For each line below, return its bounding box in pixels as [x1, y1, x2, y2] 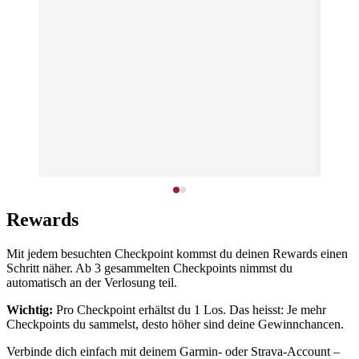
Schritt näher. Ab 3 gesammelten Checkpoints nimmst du [6, 260, 292, 275]
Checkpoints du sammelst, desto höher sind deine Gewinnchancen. [6, 317, 344, 331]
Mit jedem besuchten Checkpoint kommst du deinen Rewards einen [6, 246, 348, 260]
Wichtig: [6, 302, 53, 317]
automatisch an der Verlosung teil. [6, 275, 177, 289]
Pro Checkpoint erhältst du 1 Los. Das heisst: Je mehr [53, 302, 326, 317]
